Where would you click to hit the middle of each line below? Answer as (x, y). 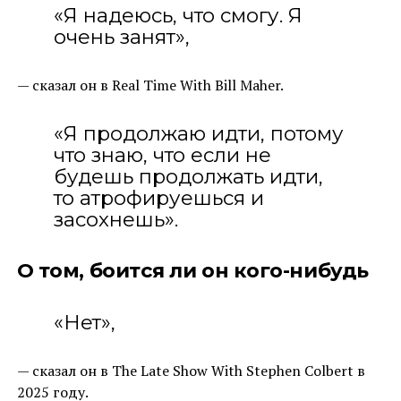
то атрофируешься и (158, 197)
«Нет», (84, 322)
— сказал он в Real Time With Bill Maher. (150, 85)
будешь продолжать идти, (188, 176)
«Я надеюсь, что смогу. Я (178, 15)
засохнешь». (115, 219)
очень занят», (121, 36)
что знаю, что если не (162, 154)
